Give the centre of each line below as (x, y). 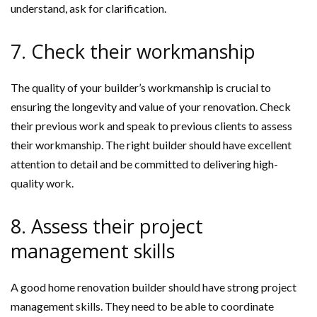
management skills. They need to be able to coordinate (142, 306)
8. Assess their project (107, 226)
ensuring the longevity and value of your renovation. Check (151, 106)
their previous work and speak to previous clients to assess (151, 126)
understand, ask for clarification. (88, 8)
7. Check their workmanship (133, 51)
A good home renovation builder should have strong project (154, 287)
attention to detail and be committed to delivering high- (144, 164)
